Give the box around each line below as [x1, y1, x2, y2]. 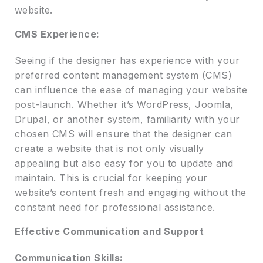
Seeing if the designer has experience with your [14, 55, 240, 67]
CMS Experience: [14, 28, 100, 41]
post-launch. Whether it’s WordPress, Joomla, [14, 99, 234, 111]
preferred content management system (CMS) [14, 69, 232, 82]
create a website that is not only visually [14, 143, 204, 155]
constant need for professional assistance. [14, 201, 215, 214]
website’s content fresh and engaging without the [14, 187, 247, 199]
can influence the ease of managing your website [14, 84, 248, 96]
